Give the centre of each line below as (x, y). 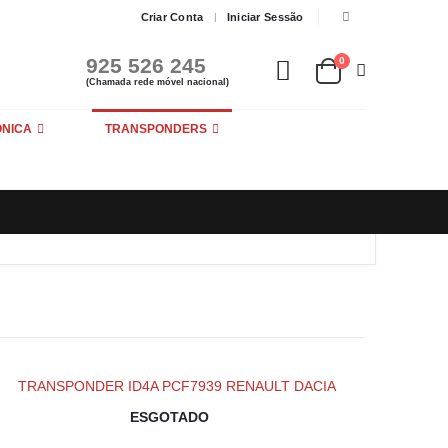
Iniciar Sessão (265, 16)
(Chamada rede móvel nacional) (157, 81)
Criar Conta (172, 16)
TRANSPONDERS (156, 129)
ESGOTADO (169, 417)
